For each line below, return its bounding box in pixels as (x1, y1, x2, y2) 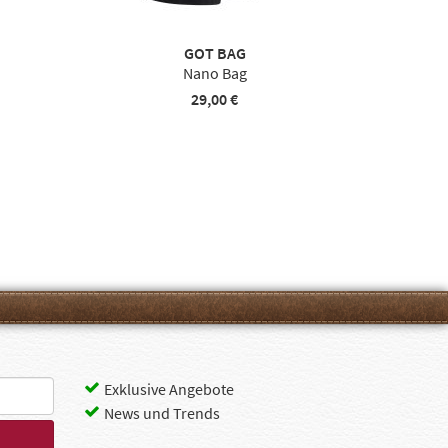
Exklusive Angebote (103, 379, 234, 399)
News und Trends (103, 403, 220, 423)
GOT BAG (183, 43, 246, 63)
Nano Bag (182, 63, 247, 83)
